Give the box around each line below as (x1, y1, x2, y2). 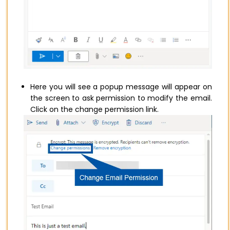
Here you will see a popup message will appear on (30, 82, 212, 92)
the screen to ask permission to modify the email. (30, 93, 212, 104)
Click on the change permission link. (30, 104, 161, 115)
